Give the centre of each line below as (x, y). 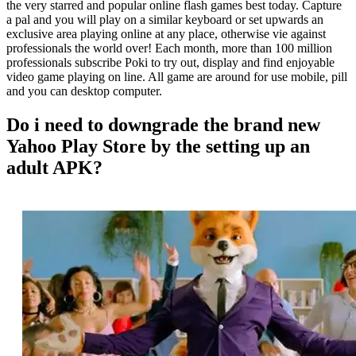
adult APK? (54, 167)
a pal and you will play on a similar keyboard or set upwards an (165, 20)
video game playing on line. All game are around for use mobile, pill (177, 77)
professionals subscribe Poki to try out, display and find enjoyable (170, 63)
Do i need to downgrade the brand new (163, 124)
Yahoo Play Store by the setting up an (158, 146)
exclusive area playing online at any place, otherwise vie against (166, 34)
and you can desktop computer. (84, 91)
